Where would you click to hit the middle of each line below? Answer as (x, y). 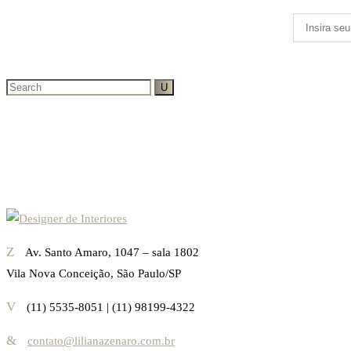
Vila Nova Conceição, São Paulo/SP (94, 274)
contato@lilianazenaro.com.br (101, 341)
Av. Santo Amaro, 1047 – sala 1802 (112, 253)
